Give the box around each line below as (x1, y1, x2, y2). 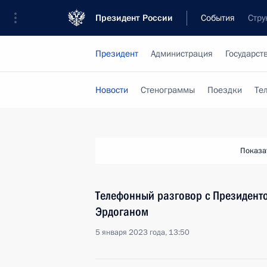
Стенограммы (141, 84, 195, 96)
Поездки (207, 84, 242, 96)
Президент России (95, 12, 173, 24)
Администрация (151, 48, 213, 60)
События (201, 12, 235, 24)
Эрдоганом (95, 204, 148, 219)
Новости (95, 84, 128, 96)
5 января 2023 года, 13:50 (95, 227, 190, 238)
